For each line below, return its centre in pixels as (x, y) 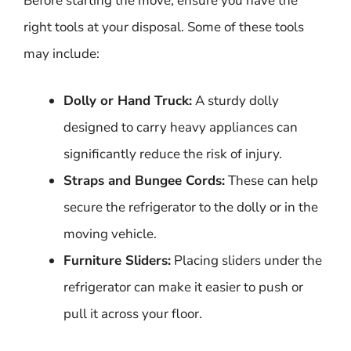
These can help (271, 180)
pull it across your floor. (133, 313)
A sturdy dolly (235, 100)
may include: (62, 54)
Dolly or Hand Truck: (128, 100)
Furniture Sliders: (117, 260)
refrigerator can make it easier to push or (183, 287)
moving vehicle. (110, 233)
